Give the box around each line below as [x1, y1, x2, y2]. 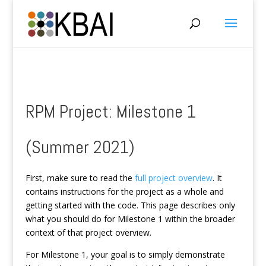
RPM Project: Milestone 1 [25, 100, 196, 123]
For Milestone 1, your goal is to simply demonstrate [25, 249, 225, 260]
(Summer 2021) [25, 136, 135, 159]
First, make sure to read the [25, 172, 135, 183]
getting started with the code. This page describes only [25, 199, 235, 211]
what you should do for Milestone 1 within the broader [25, 213, 235, 224]
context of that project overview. [25, 227, 151, 238]
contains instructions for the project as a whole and [25, 186, 224, 197]
